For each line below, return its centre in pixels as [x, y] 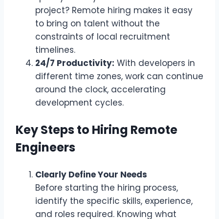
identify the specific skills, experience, [114, 201]
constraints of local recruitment [103, 37]
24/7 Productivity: [75, 63]
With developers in [155, 63]
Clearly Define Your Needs [91, 175]
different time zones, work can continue [119, 77]
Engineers [45, 148]
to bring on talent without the [98, 24]
